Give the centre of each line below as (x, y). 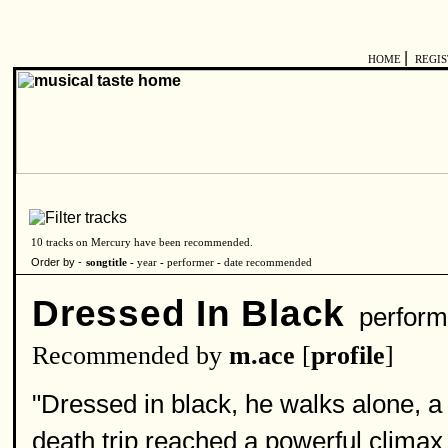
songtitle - (111, 262)
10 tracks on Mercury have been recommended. (142, 242)
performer (189, 262)
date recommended (268, 262)
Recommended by (130, 355)
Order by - (56, 262)
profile (348, 355)
